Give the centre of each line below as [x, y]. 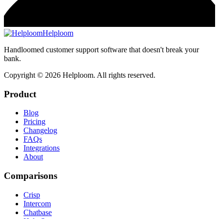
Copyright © [24, 75]
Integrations [42, 148]
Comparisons [31, 176]
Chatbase [38, 212]
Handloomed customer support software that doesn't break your [101, 49]
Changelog [40, 131]
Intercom [37, 203]
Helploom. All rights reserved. [108, 75]
